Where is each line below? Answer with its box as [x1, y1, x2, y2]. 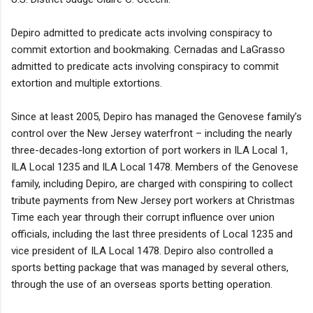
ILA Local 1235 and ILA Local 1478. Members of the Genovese [11, 160, 298, 173]
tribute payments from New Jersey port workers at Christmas [11, 194, 295, 207]
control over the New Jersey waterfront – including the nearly [11, 126, 292, 140]
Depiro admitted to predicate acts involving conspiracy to [11, 26, 272, 39]
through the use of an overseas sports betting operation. [11, 277, 272, 291]
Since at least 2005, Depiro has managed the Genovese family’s [11, 110, 302, 123]
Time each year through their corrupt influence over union [11, 210, 275, 224]
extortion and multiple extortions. [11, 76, 162, 89]
